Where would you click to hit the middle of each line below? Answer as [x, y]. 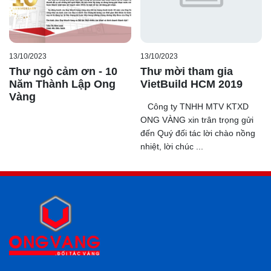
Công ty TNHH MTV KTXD [194, 106]
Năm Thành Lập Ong [62, 84]
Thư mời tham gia [186, 71]
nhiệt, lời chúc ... [171, 146]
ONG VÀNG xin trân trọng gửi [197, 119]
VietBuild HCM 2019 [191, 84]
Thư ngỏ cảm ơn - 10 [63, 71]
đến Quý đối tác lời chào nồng [198, 133]
